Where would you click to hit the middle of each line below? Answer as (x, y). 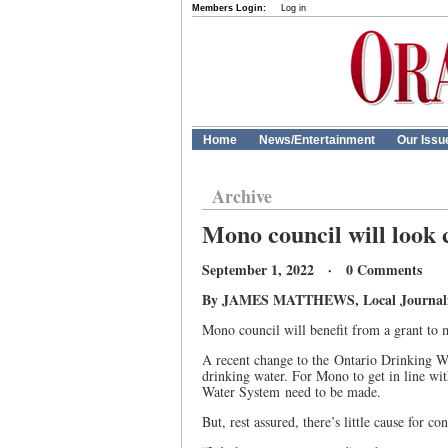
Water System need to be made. (291, 391)
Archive (242, 196)
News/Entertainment (317, 140)
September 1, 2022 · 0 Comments (312, 269)
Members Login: (229, 8)
